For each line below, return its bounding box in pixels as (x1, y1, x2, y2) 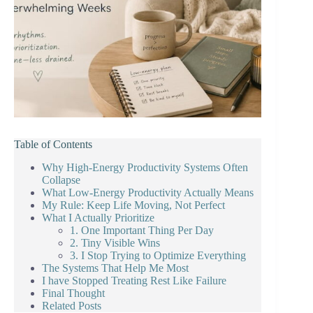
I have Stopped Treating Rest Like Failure (42, 275, 226, 287)
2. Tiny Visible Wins (70, 237, 160, 249)
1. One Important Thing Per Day (70, 224, 214, 237)
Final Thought (42, 287, 105, 300)
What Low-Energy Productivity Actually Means (42, 187, 254, 199)
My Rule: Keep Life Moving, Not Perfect (42, 199, 225, 212)
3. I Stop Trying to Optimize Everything (70, 249, 246, 262)
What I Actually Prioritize (42, 212, 154, 224)
